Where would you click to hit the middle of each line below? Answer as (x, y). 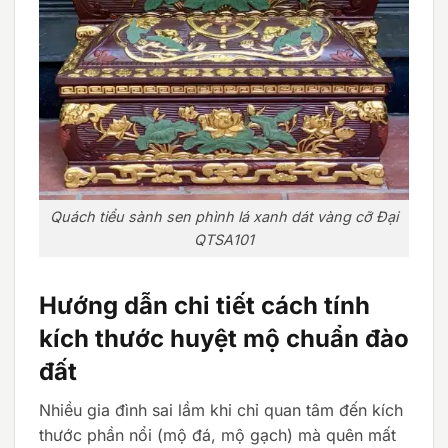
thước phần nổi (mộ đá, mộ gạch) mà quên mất (217, 435)
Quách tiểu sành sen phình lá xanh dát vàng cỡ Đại (224, 217)
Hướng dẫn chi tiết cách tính (204, 306)
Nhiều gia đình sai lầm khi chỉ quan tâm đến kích (221, 410)
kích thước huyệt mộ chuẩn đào (224, 339)
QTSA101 (224, 240)
